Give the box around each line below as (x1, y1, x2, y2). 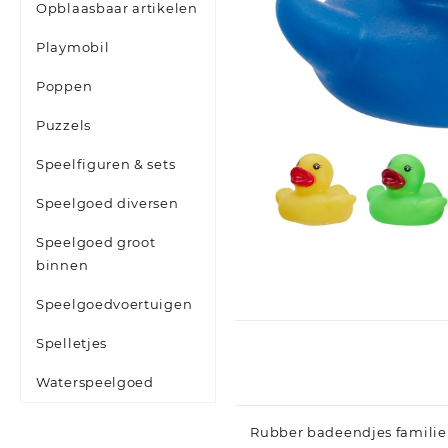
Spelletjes (36, 335, 107, 352)
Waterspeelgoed (36, 374, 154, 391)
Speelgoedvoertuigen (36, 296, 193, 313)
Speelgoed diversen (36, 195, 179, 212)
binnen (36, 257, 89, 274)
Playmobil (36, 39, 110, 56)
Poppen (36, 78, 93, 95)
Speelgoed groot (36, 234, 156, 251)
